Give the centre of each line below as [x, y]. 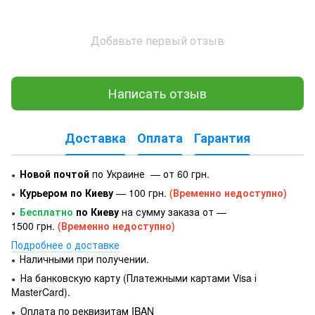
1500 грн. [34, 225]
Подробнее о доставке [65, 244]
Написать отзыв [157, 93]
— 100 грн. [141, 192]
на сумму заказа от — [173, 211]
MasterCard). [41, 291]
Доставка [95, 138]
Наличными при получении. [84, 258]
